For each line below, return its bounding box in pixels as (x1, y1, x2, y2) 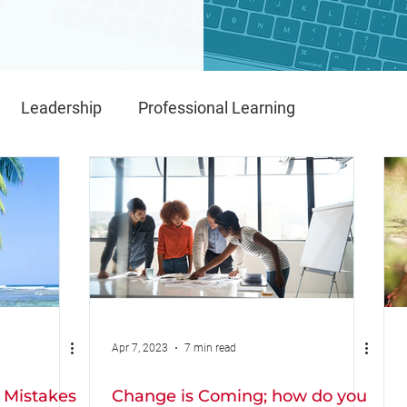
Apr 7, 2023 (112, 342, 168, 354)
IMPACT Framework (235, 170, 382, 190)
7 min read (184, 342, 236, 354)
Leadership (21, 97, 102, 117)
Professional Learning (138, 97, 295, 117)
